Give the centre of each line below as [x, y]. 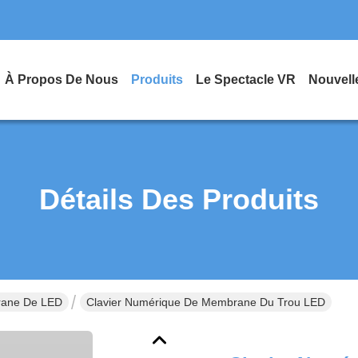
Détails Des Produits [179, 199]
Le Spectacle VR [246, 80]
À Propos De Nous [62, 80]
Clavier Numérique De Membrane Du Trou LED [206, 302]
